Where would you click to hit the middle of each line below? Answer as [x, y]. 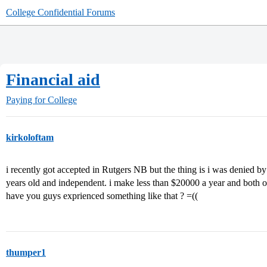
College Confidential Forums [60, 12]
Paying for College [41, 100]
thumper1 [26, 252]
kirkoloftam [30, 137]
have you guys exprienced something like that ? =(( [102, 196]
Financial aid [53, 80]
